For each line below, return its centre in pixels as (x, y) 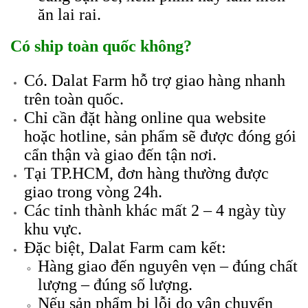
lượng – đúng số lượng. (115, 285)
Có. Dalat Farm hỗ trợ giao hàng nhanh (155, 80)
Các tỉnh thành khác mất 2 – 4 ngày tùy (155, 210)
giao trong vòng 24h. (93, 192)
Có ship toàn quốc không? (101, 46)
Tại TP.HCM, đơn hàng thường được (146, 173)
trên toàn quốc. (74, 99)
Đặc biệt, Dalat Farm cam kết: (125, 247)
